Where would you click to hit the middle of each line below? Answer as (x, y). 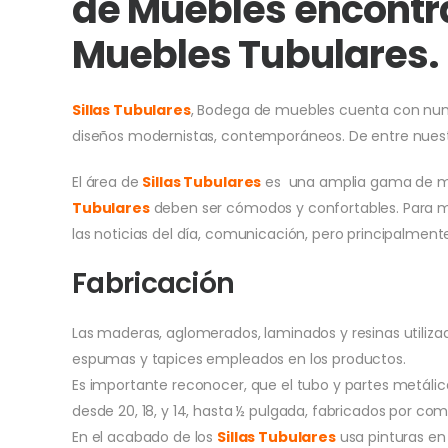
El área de (107, 182)
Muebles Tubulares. (255, 54)
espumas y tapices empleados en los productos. (239, 359)
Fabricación (153, 283)
